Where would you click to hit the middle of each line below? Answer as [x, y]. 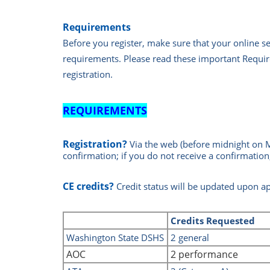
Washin [81, 238]
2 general [189, 238]
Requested [232, 221]
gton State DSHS [131, 238]
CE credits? [89, 187]
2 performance [203, 255]
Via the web [154, 144]
